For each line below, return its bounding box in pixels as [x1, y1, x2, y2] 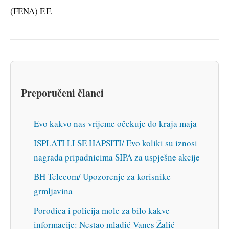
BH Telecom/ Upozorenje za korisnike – [34, 170, 177, 182]
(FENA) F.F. [10, 5, 52, 17]
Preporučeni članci [21, 85, 104, 101]
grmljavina [34, 185, 73, 197]
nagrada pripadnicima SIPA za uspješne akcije [34, 151, 200, 163]
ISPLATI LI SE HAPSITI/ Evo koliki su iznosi [34, 136, 197, 149]
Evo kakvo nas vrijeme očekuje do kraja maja [34, 117, 197, 129]
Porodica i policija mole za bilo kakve [34, 204, 170, 216]
